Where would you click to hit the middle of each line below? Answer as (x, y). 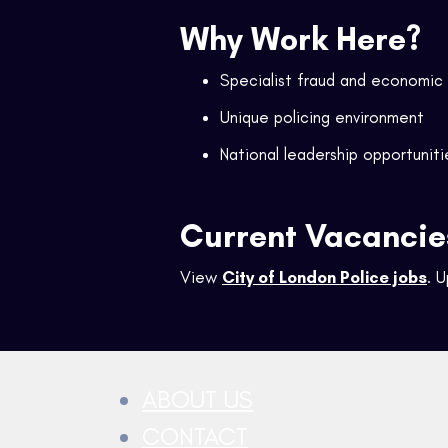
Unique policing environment (322, 116)
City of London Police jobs (324, 276)
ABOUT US (197, 399)
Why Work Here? (300, 38)
